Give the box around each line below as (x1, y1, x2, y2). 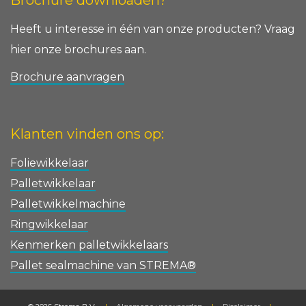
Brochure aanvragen (10, 70, 124, 84)
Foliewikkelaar (10, 156, 89, 170)
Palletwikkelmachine (10, 197, 126, 211)
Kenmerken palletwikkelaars (10, 238, 168, 252)
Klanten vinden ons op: (10, 126, 164, 143)
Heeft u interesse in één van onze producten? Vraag (10, 23, 295, 36)
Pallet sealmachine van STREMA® (10, 259, 196, 273)
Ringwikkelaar (10, 218, 88, 232)
